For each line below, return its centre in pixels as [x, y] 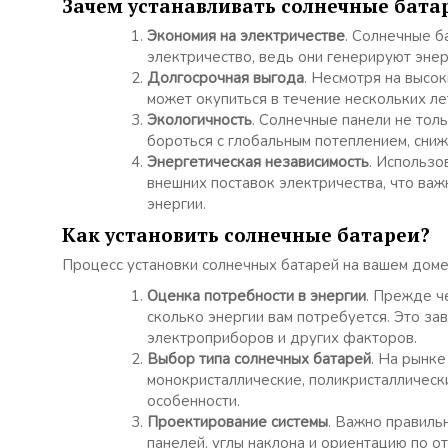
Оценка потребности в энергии [256, 296]
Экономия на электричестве [246, 36]
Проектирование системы [237, 422]
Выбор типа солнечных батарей [259, 359]
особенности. [193, 401]
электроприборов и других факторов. [282, 338]
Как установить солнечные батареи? [246, 235]
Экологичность [199, 120]
